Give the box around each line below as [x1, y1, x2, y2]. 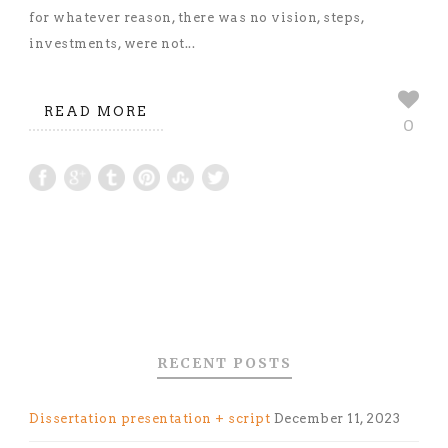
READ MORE [44, 103, 148, 119]
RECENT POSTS [156, 354, 292, 373]
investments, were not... [29, 35, 195, 51]
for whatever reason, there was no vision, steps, [29, 9, 364, 25]
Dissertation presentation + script [29, 411, 270, 427]
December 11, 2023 [273, 411, 400, 427]
